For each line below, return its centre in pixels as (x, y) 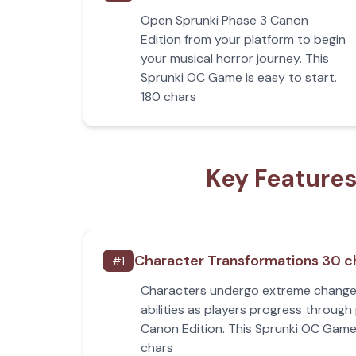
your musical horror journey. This (235, 58)
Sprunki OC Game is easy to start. (239, 77)
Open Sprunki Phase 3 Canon (224, 20)
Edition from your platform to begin (243, 39)
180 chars (168, 97)
